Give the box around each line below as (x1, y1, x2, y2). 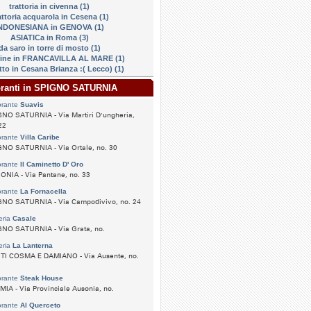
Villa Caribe (20, 133, 60, 141)
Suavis (20, 101, 44, 108)
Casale (12, 215, 36, 222)
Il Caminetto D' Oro (20, 160, 83, 168)
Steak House (20, 274, 63, 282)
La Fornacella (20, 187, 67, 195)
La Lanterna (12, 242, 53, 249)
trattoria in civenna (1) (9, 2, 90, 10)
